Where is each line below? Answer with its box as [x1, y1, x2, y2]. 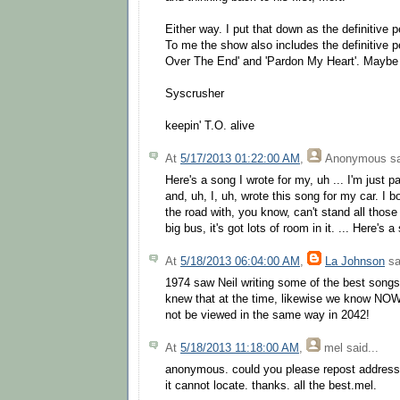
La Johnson [325, 254, 385, 268]
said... [343, 341, 379, 354]
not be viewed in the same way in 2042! [165, 309, 370, 322]
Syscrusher [165, 87, 224, 101]
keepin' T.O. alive [165, 120, 254, 133]
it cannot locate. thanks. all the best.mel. [165, 379, 377, 393]
